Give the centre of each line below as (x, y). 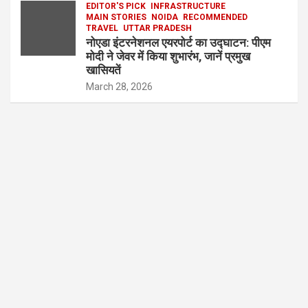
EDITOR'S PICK (116, 6)
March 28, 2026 (119, 87)
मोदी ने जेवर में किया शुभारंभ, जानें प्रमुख (168, 56)
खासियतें (103, 70)
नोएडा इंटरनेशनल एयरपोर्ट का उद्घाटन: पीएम (178, 43)
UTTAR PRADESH (157, 28)
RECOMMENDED (215, 17)
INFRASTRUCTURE (188, 6)
